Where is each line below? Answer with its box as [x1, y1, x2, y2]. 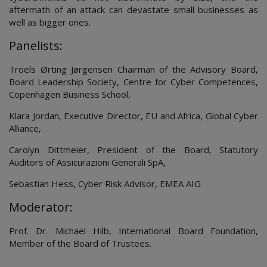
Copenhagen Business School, [9, 88, 131, 100]
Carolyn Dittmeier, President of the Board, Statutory [9, 144, 258, 156]
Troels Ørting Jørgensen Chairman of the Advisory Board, [9, 63, 258, 75]
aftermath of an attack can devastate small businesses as [9, 4, 258, 15]
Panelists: [9, 38, 63, 54]
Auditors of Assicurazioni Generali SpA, [9, 156, 166, 168]
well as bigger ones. [9, 16, 91, 28]
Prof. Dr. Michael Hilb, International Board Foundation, [9, 225, 258, 237]
